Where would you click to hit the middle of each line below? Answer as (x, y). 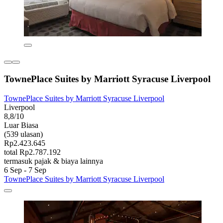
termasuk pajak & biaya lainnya (54, 161)
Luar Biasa (21, 125)
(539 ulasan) (23, 134)
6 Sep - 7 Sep (25, 170)
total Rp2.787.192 (32, 152)
